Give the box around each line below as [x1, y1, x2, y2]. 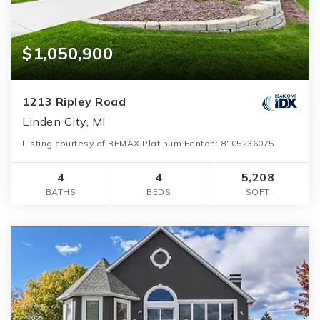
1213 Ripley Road [22, 94, 126, 109]
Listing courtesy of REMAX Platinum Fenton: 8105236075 [22, 137, 274, 149]
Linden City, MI [22, 114, 106, 129]
